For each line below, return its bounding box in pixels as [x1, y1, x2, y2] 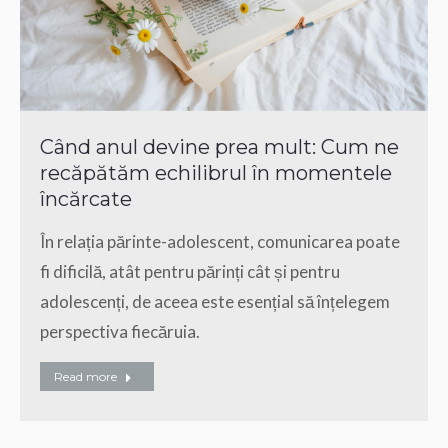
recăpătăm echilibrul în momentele [40, 160, 392, 185]
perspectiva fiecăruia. [40, 320, 200, 342]
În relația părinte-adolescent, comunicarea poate [40, 230, 400, 252]
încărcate [40, 186, 132, 211]
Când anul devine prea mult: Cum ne [40, 134, 399, 159]
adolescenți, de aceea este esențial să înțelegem [40, 290, 390, 312]
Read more [54, 368, 117, 384]
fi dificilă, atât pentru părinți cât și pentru [40, 260, 340, 282]
